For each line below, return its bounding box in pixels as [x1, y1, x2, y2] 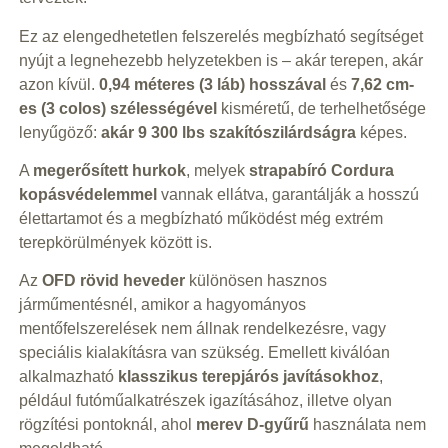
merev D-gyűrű [195, 416, 309, 434]
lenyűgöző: [18, 123, 101, 141]
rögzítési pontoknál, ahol [18, 416, 196, 434]
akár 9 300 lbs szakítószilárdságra [100, 123, 356, 141]
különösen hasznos [184, 272, 327, 290]
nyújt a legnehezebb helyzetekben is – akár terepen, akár [18, 51, 423, 69]
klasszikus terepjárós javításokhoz [117, 368, 379, 386]
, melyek [185, 162, 249, 180]
